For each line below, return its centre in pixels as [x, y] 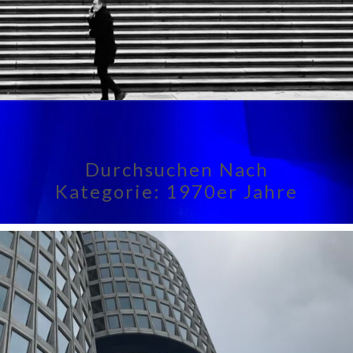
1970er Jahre [232, 191]
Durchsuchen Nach [176, 169]
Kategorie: [111, 191]
